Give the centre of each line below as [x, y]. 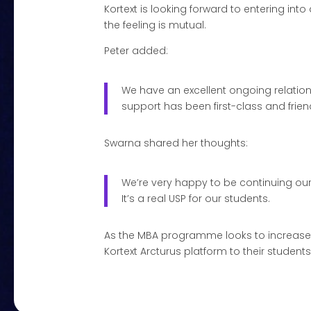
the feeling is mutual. [155, 25]
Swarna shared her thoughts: [176, 143]
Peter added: [136, 50]
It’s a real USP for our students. [196, 198]
